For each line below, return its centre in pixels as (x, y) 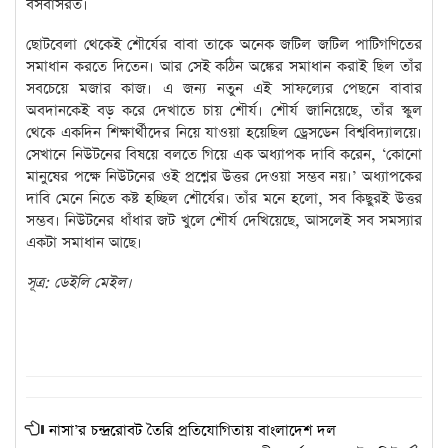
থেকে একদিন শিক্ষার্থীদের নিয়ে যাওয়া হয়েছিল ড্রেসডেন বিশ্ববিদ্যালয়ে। (224, 132)
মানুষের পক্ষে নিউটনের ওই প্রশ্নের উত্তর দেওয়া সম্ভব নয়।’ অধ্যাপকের (224, 176)
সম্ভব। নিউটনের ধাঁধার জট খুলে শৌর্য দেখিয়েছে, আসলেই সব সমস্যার (224, 220)
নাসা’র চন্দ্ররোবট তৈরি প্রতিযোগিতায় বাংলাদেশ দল (192, 430)
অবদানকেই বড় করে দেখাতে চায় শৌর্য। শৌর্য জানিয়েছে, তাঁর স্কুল (224, 110)
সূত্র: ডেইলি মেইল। (79, 282)
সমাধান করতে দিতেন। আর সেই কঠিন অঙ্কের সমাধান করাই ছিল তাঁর (224, 66)
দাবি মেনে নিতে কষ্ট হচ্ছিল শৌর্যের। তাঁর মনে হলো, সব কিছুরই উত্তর (224, 198)
